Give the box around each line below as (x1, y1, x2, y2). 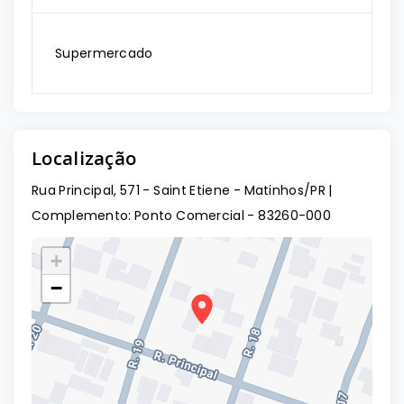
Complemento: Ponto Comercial (32, 207, 244, 225)
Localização (32, 146, 137, 170)
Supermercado (55, 44, 153, 62)
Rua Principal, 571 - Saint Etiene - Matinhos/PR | (32, 181, 333, 199)
